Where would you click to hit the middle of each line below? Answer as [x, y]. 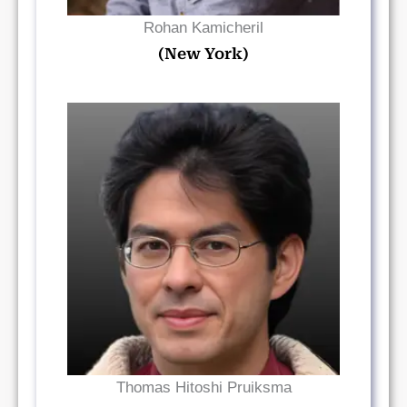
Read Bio [203, 239]
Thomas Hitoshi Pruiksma [203, 387]
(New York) [203, 54]
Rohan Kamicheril [203, 28]
